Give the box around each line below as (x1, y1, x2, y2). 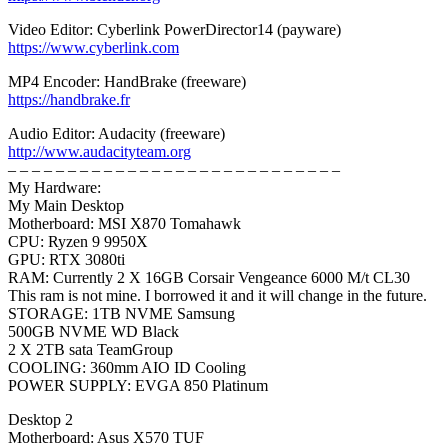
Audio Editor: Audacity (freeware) (8, 125, 225, 143)
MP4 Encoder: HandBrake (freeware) (8, 73, 246, 91)
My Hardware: (8, 179, 101, 197)
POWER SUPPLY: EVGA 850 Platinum (8, 377, 268, 395)
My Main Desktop (8, 197, 124, 215)
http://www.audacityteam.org (8, 143, 191, 161)
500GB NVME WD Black (8, 323, 179, 341)
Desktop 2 (8, 411, 73, 429)
